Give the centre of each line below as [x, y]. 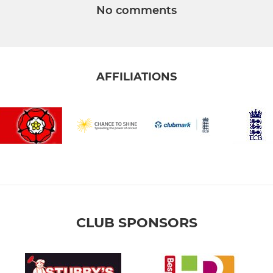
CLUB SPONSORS [136, 223]
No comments [136, 11]
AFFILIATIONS [136, 77]
